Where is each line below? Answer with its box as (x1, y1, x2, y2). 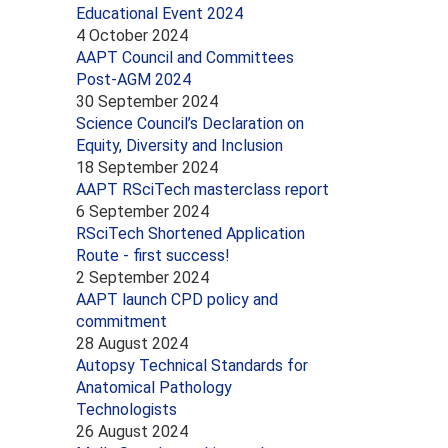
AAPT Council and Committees (76, 47, 294, 67)
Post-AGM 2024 (76, 69, 191, 89)
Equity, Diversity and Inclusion (76, 135, 283, 155)
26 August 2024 (76, 421, 188, 441)
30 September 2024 (76, 91, 218, 111)
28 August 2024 (76, 333, 188, 353)
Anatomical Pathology (76, 377, 232, 397)
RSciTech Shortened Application (76, 223, 305, 243)
